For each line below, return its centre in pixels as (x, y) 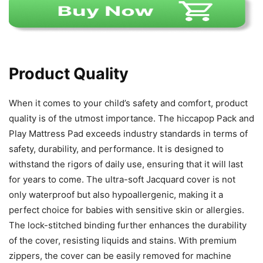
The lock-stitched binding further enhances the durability (128, 225)
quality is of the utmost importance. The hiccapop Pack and (131, 119)
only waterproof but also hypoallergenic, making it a (116, 195)
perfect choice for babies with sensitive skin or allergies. (127, 210)
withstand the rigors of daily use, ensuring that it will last (126, 164)
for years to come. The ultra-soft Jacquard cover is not (122, 180)
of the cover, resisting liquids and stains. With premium (123, 241)
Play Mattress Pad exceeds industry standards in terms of (128, 134)
